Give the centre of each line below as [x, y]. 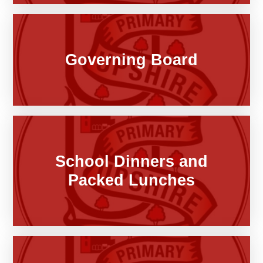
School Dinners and [131, 161]
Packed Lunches [131, 180]
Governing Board [131, 60]
